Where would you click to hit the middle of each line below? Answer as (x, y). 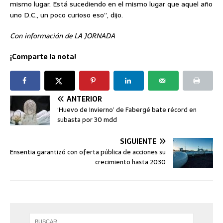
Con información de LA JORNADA (62, 36)
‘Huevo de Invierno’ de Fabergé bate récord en (127, 110)
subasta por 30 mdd (87, 119)
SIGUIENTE (138, 141)
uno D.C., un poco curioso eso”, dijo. (66, 15)
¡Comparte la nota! (43, 56)
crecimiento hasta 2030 (130, 162)
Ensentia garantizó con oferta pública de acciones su (88, 152)
